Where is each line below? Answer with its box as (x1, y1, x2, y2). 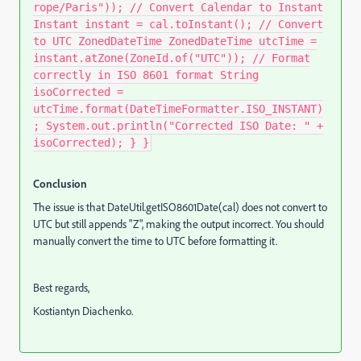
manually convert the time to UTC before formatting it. (33, 234, 277, 248)
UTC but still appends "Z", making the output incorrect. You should (33, 217, 324, 231)
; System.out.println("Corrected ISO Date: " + (33, 119, 323, 132)
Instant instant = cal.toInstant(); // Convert (33, 18, 323, 31)
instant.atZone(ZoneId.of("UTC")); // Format (33, 52, 310, 64)
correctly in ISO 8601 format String (33, 68, 259, 81)
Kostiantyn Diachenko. (33, 304, 133, 318)
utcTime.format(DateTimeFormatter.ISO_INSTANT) (33, 102, 323, 115)
